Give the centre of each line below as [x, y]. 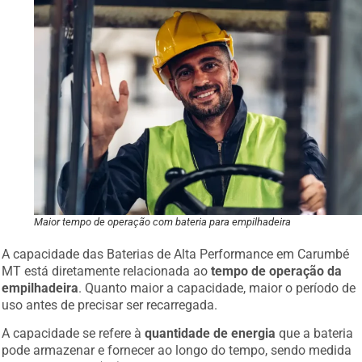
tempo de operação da [277, 264]
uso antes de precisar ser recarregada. [110, 298]
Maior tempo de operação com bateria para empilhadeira [163, 215]
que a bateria [315, 327]
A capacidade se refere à [74, 327]
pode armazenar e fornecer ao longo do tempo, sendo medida [177, 344]
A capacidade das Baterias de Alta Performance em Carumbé [176, 247]
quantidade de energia [210, 327]
